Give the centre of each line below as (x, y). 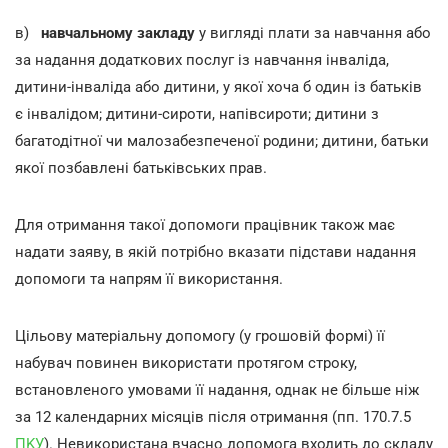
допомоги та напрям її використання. (149, 279)
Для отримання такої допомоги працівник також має (205, 225)
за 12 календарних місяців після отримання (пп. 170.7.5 (213, 417)
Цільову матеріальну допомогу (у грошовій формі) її (200, 336)
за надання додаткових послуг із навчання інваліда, (202, 60)
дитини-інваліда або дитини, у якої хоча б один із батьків (218, 87)
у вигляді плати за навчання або (313, 33)
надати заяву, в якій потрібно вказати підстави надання (215, 252)
